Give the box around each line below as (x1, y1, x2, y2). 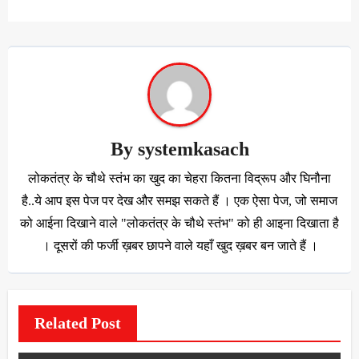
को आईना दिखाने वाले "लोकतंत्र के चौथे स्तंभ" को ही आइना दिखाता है (20, 216, 339, 230)
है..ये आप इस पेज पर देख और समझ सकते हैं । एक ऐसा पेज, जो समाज (22, 193, 337, 208)
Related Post (34, 314, 121, 333)
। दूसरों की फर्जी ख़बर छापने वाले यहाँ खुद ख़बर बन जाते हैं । (41, 238, 318, 252)
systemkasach (137, 139, 249, 160)
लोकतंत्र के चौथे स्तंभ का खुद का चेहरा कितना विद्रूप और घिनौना (28, 171, 331, 185)
